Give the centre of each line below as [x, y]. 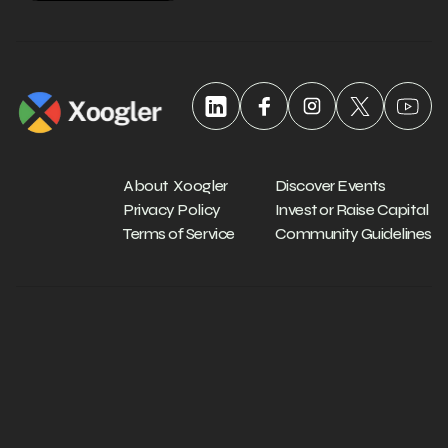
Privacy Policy [172, 209]
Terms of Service [179, 233]
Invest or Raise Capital [351, 209]
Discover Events [330, 185]
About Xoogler [175, 185]
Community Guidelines [353, 233]
